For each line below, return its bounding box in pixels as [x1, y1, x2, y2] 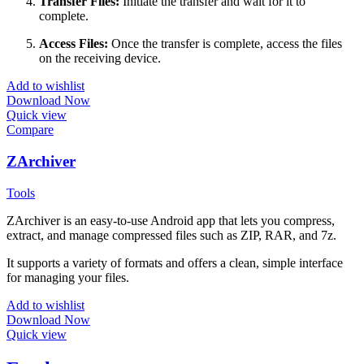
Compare [6, 123, 54, 137]
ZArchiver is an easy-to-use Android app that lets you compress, [6, 213, 335, 227]
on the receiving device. [39, 51, 161, 66]
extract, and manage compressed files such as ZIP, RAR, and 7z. [6, 227, 336, 242]
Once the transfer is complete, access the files [108, 37, 342, 51]
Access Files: [39, 37, 108, 51]
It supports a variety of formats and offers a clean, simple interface [6, 255, 343, 270]
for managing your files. [6, 270, 129, 284]
